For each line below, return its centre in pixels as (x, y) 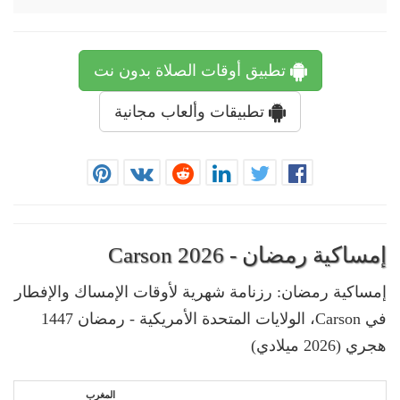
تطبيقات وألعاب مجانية (192, 112)
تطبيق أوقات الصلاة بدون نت (192, 71)
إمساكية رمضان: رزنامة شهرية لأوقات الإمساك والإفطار (200, 292)
